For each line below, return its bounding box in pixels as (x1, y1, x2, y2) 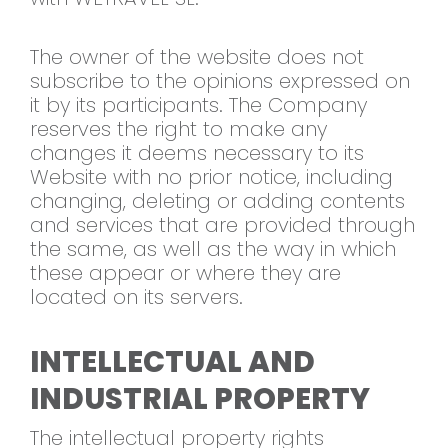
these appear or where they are (30, 259, 341, 288)
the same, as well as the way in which (30, 235, 396, 264)
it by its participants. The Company (30, 91, 367, 120)
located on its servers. (30, 283, 243, 312)
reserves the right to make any (30, 115, 327, 144)
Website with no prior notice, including (30, 163, 393, 192)
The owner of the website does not (30, 43, 364, 72)
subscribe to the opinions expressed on (30, 67, 410, 96)
